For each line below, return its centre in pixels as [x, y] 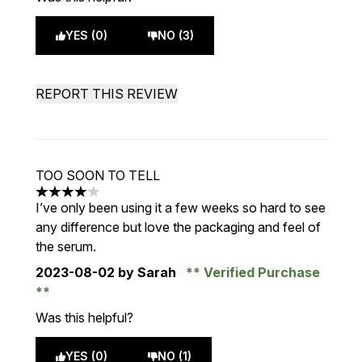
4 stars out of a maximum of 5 [122, 200]
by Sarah [147, 272]
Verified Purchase [260, 272]
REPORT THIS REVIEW [107, 94]
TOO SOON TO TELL [98, 175]
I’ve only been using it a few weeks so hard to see [181, 208]
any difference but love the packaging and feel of [178, 227]
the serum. [66, 246]
